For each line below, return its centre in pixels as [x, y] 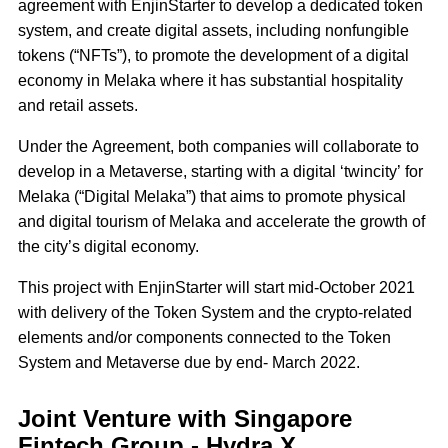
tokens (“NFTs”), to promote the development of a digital [213, 55]
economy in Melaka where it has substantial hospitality [210, 80]
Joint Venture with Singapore [185, 418]
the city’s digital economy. [110, 246]
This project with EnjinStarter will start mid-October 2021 [216, 287]
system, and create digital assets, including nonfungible [213, 30]
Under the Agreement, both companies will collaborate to [218, 146]
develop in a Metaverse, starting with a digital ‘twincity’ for [220, 171]
